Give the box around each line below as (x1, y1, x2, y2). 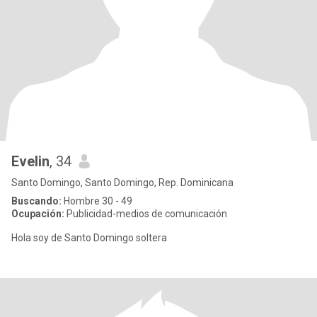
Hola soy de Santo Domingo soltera (11, 232, 167, 243)
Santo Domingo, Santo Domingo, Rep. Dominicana (11, 177, 234, 188)
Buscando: (11, 195, 62, 207)
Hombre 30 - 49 (62, 195, 132, 207)
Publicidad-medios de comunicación (64, 208, 227, 219)
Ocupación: (11, 208, 64, 219)
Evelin (11, 153, 50, 170)
